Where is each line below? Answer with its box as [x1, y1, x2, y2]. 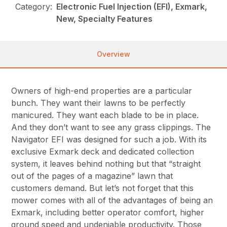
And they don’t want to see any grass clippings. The [11, 122, 211, 133]
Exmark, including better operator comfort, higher [11, 207, 205, 218]
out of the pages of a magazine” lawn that [11, 171, 173, 181]
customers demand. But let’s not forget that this [11, 183, 194, 194]
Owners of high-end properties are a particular [11, 86, 193, 96]
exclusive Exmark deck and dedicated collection [11, 146, 195, 157]
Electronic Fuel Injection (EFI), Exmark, [56, 2, 208, 12]
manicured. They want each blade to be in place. [11, 110, 199, 121]
